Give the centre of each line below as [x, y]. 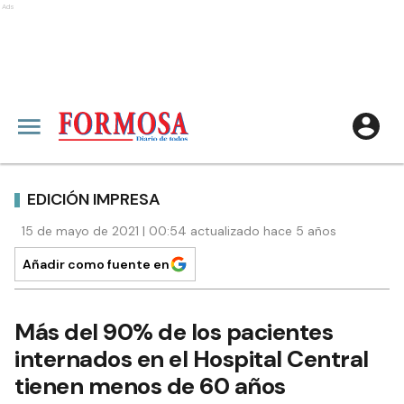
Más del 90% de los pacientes [174, 332]
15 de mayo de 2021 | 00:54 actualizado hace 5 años [179, 231]
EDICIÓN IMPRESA [94, 199]
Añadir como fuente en [96, 264]
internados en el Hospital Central [192, 359]
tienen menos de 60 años [150, 386]
